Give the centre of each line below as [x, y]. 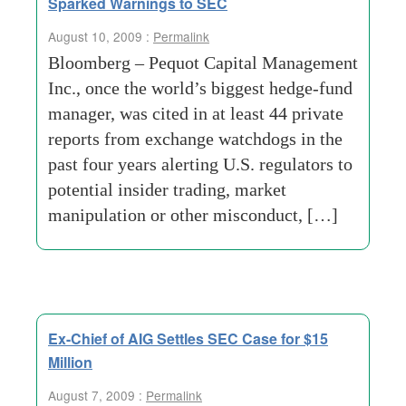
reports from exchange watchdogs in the [195, 139]
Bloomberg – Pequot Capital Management [203, 63]
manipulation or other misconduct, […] [193, 215]
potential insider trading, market [167, 189]
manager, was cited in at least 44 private [196, 113]
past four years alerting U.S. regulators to [200, 164]
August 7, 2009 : [97, 395]
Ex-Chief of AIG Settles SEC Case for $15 [188, 338]
